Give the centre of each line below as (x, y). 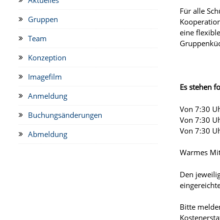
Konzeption (47, 57)
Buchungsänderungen (65, 115)
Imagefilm (45, 76)
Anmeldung (47, 96)
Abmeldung (47, 134)
